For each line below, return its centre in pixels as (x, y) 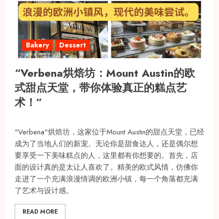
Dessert (73, 45)
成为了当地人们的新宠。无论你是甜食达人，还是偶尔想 (106, 143)
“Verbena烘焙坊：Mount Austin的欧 (105, 73)
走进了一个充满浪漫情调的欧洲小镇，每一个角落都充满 (106, 179)
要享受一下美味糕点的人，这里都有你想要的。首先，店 (106, 155)
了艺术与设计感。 (44, 190)
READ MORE (40, 211)
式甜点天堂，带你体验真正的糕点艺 (101, 87)
